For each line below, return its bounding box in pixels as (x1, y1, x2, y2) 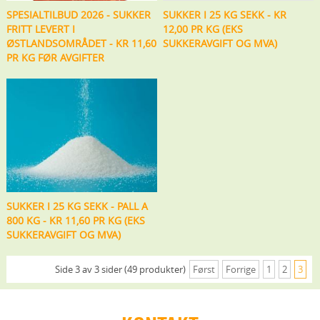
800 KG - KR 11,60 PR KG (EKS (6, 213, 145, 227)
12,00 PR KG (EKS (163, 21, 244, 36)
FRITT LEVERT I (6, 21, 75, 36)
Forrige (225, 263, 256, 276)
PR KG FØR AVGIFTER (6, 50, 104, 64)
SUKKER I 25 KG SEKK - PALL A (6, 199, 148, 213)
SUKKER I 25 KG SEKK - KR (163, 7, 287, 21)
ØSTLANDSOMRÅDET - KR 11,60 (6, 36, 156, 50)
